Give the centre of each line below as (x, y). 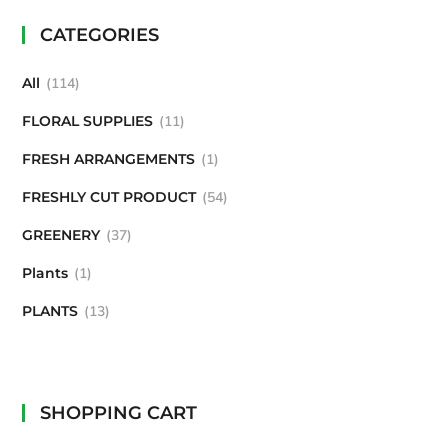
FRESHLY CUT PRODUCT (109, 197)
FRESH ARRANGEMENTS (109, 159)
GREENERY (61, 235)
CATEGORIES (100, 35)
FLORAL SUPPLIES (88, 121)
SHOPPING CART (119, 412)
